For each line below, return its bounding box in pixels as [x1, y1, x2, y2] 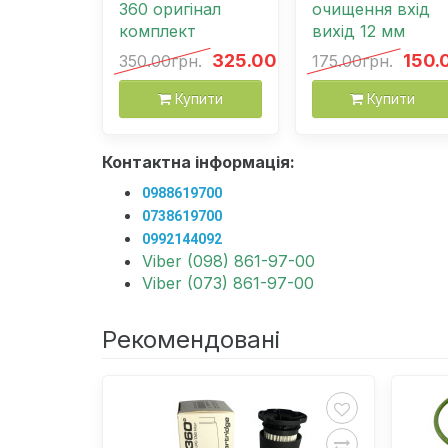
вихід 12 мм [311, 20, 405, 41]
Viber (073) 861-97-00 [142, 272, 314, 293]
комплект [119, 20, 196, 41]
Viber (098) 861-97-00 [142, 250, 315, 271]
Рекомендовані [102, 324, 280, 354]
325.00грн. [212, 49, 312, 71]
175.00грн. [311, 50, 393, 71]
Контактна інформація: [102, 151, 295, 172]
